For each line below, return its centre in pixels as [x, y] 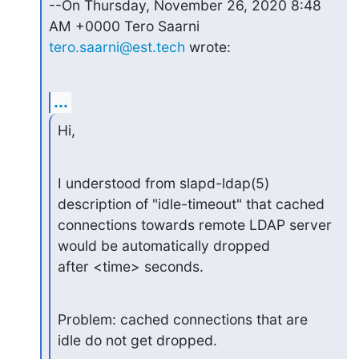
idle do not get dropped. [137, 341]
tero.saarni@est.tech [117, 46]
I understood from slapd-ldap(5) [163, 184]
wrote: [208, 46]
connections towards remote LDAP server [194, 225]
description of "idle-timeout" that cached [191, 204]
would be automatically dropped [163, 246]
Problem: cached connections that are [182, 320]
